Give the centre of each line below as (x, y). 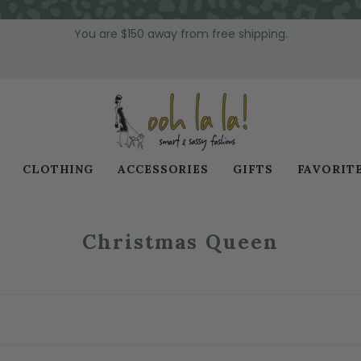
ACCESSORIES (164, 169)
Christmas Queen (180, 242)
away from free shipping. (216, 33)
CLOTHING (58, 169)
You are (97, 33)
